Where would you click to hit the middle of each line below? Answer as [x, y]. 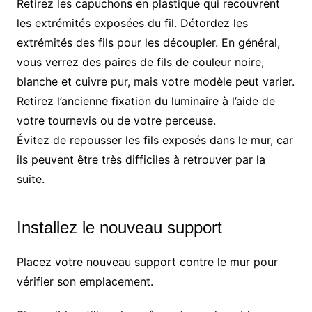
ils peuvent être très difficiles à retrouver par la [141, 160]
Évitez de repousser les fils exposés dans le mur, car [155, 140]
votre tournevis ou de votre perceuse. [116, 121]
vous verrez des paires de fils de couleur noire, [140, 62]
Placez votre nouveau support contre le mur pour [147, 262]
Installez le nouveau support [119, 228]
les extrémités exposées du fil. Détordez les [132, 23]
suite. [30, 179]
